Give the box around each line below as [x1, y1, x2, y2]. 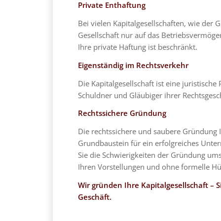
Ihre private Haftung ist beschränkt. [77, 42, 197, 52]
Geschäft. [77, 191, 111, 202]
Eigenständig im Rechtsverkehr [77, 60, 188, 70]
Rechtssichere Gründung [77, 108, 166, 118]
